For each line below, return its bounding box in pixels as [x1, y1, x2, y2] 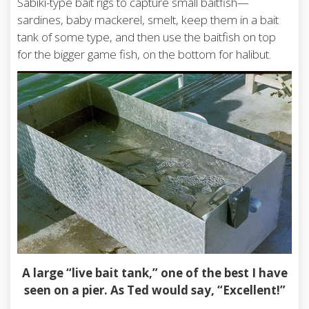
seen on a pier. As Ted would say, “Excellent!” [23, 282, 286, 299]
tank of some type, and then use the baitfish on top [17, 29, 276, 46]
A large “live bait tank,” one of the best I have [21, 265, 288, 281]
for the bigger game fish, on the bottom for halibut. [17, 46, 271, 63]
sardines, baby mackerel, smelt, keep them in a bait [17, 12, 279, 28]
